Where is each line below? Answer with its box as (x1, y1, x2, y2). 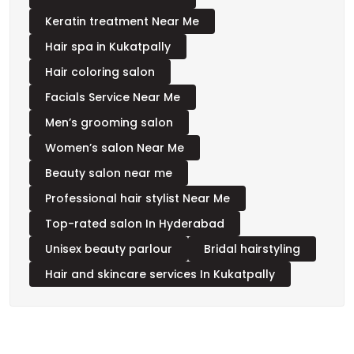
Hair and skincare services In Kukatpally (45, 276, 275, 292)
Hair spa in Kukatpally (45, 48, 171, 65)
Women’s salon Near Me (45, 149, 184, 166)
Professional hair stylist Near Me (45, 200, 230, 217)
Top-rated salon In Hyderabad (45, 225, 224, 242)
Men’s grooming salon (45, 124, 173, 141)
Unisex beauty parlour (45, 250, 172, 267)
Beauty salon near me (45, 175, 172, 191)
